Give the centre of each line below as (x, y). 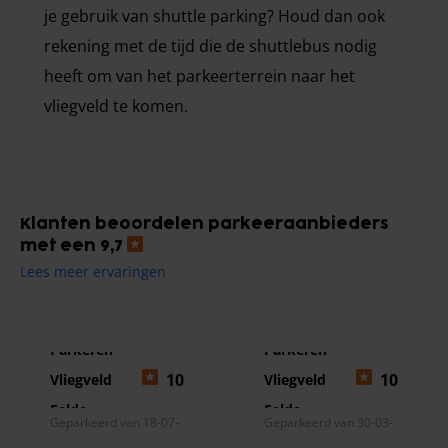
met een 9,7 (73, 245)
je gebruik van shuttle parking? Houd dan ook (214, 15)
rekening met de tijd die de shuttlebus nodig (210, 45)
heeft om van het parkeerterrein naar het (199, 75)
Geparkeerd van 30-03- (328, 422)
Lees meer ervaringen (93, 271)
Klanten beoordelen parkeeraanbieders (204, 223)
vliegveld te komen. (116, 105)
